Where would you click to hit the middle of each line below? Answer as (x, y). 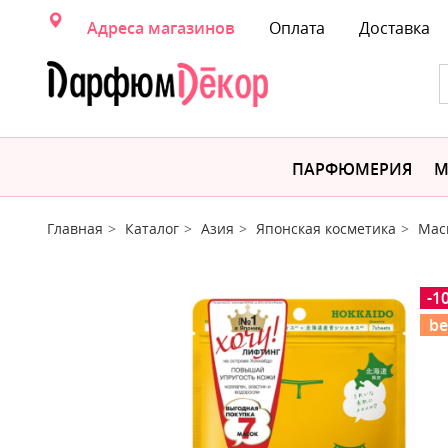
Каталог (152, 228)
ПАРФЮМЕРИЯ (352, 169)
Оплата (297, 28)
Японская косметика (326, 228)
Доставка (394, 28)
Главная (75, 228)
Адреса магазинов (161, 28)
